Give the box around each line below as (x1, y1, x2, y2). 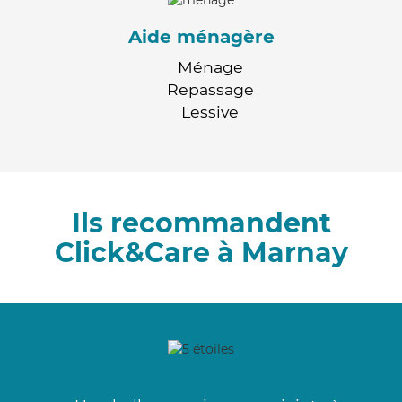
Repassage (166, 79, 254, 99)
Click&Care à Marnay (54, 235, 348, 269)
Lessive (181, 101, 239, 121)
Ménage (177, 57, 243, 76)
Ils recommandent (71, 205, 331, 240)
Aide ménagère (127, 25, 275, 48)
